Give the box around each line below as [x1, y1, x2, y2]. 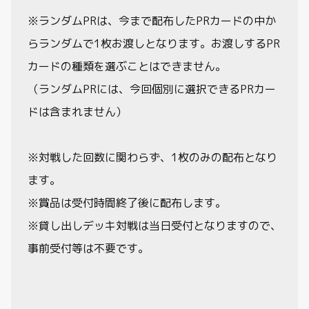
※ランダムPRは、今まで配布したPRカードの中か [28, 12, 276, 28]
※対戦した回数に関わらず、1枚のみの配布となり [28, 149, 277, 165]
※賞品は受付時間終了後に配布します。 [28, 195, 226, 210]
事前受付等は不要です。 [28, 240, 149, 256]
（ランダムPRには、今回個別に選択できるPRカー [28, 81, 276, 97]
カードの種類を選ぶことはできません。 [28, 58, 226, 74]
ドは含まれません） [28, 103, 127, 119]
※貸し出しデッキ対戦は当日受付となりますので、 [28, 217, 281, 233]
